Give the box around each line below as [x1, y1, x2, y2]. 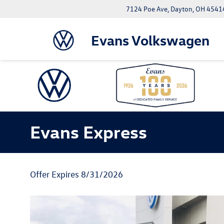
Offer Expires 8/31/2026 [30, 169, 123, 179]
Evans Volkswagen [90, 31, 209, 48]
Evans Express [30, 120, 147, 142]
